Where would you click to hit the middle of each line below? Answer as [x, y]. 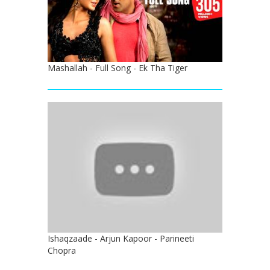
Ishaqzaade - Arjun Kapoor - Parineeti [121, 239]
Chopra [62, 251]
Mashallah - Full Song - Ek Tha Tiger [118, 67]
